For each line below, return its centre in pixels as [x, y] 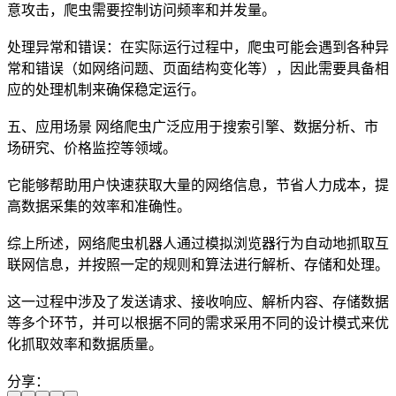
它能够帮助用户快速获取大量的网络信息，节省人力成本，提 [198, 185]
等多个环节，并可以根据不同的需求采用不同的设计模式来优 [198, 323]
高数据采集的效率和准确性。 [99, 206]
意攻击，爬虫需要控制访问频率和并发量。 [141, 10]
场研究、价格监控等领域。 [92, 148]
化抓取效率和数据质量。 [85, 344]
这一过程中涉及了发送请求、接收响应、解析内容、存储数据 [198, 301]
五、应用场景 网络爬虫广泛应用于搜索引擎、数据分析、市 [193, 126]
